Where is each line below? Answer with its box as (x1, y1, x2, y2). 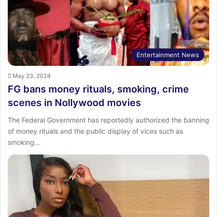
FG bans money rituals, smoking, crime (8, 83, 189, 95)
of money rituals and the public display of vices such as (8, 127, 183, 136)
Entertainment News (137, 51, 199, 59)
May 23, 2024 (13, 72, 51, 80)
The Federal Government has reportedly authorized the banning (8, 116, 209, 124)
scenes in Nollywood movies (8, 97, 141, 109)
